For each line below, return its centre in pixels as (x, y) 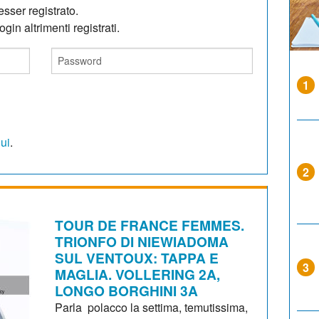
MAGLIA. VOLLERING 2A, (138, 274)
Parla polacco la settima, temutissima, (152, 307)
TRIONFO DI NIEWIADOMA (142, 241)
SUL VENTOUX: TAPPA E (137, 257)
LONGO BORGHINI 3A (127, 290)
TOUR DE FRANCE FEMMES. (150, 225)
